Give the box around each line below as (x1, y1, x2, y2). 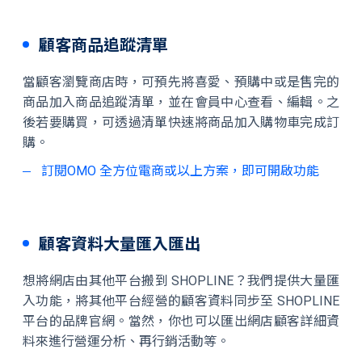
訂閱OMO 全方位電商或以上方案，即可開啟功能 (41, 163, 319, 179)
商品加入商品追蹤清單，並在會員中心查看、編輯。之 (23, 95, 339, 110)
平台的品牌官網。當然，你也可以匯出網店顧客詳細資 (23, 314, 339, 329)
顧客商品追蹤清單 (39, 36, 168, 55)
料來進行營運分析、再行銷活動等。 (23, 334, 229, 349)
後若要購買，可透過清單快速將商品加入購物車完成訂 (23, 115, 339, 130)
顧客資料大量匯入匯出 (39, 234, 200, 254)
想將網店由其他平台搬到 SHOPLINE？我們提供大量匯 (23, 273, 339, 288)
